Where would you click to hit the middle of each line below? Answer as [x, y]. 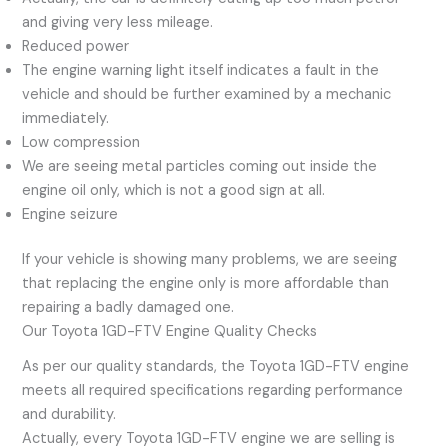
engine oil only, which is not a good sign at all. [174, 190]
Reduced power [76, 46]
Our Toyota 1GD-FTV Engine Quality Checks [170, 332]
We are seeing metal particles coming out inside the [200, 166]
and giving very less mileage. [118, 22]
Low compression [81, 142]
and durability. [69, 414]
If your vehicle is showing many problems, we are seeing [210, 260]
